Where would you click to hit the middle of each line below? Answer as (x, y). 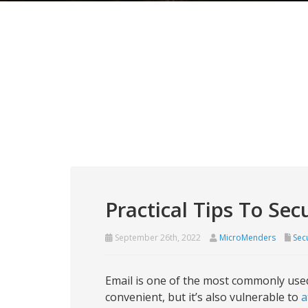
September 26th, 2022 (157, 238)
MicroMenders (247, 238)
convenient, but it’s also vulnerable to (203, 297)
